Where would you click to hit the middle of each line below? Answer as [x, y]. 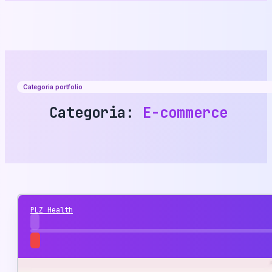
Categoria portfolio [53, 87]
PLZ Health [52, 210]
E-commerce [185, 112]
